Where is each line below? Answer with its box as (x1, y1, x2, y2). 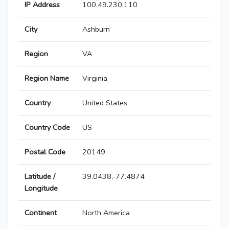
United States (82, 98, 127, 108)
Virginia (82, 73, 107, 84)
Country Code (25, 122, 70, 133)
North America (82, 208, 130, 218)
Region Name (25, 73, 69, 84)
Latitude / (25, 171, 55, 182)
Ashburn (82, 24, 110, 35)
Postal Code (25, 147, 65, 157)
